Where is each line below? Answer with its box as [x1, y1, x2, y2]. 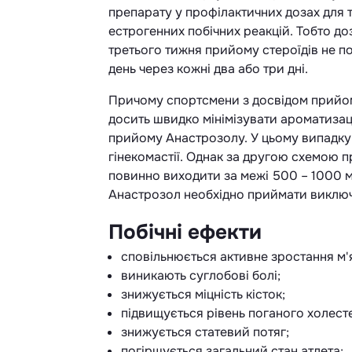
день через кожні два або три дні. [108, 60, 308, 78]
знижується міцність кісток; [121, 286, 285, 303]
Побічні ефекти [108, 219, 262, 246]
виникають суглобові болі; [121, 267, 280, 284]
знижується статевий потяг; [121, 324, 289, 341]
